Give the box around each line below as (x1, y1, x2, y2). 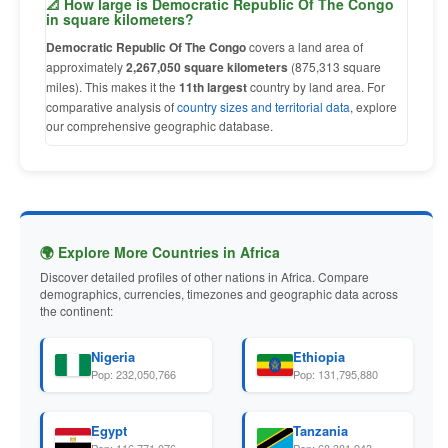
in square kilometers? (46, 9, 194, 29)
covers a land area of (246, 38, 363, 55)
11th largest (179, 78, 247, 96)
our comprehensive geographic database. (46, 117, 273, 134)
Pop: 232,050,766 (91, 366, 176, 382)
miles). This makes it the (46, 78, 179, 95)
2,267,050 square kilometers (126, 58, 288, 76)
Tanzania (292, 421, 348, 440)
